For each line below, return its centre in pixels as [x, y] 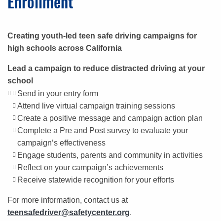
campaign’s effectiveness [61, 143]
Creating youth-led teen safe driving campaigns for [102, 36]
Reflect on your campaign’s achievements [90, 167]
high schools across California [65, 48]
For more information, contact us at [68, 200]
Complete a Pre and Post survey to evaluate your [103, 130]
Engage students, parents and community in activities [110, 155]
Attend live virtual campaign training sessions [96, 106]
